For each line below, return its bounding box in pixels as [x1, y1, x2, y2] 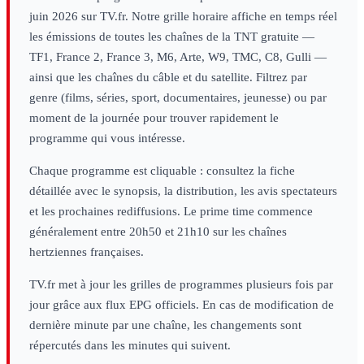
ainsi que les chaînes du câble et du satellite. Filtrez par [29, 71, 307, 84]
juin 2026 [29, 10, 78, 24]
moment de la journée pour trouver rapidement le [29, 111, 279, 125]
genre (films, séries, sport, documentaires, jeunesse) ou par [29, 91, 327, 105]
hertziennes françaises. [29, 245, 144, 259]
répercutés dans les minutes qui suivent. [29, 339, 231, 353]
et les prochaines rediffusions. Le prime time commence [29, 205, 313, 219]
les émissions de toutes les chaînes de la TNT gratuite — [29, 30, 314, 44]
